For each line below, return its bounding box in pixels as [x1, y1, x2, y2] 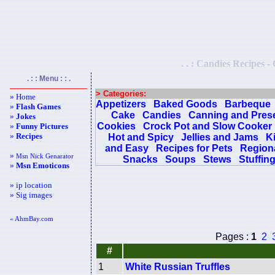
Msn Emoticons [16, 161, 69, 170]
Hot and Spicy [107, 132, 174, 142]
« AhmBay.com [10, 215, 53, 222]
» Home [10, 92, 36, 101]
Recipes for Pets [156, 143, 233, 153]
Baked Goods [153, 99, 217, 109]
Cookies [96, 121, 136, 131]
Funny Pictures [16, 122, 68, 131]
